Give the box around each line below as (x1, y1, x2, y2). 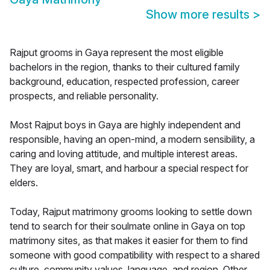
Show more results (146, 7, 253, 22)
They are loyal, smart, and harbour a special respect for (10, 162, 248, 175)
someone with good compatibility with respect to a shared (10, 249, 260, 262)
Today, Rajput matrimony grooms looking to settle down (10, 206, 252, 218)
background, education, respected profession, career (10, 75, 239, 88)
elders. (10, 177, 38, 189)
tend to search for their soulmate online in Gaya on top (10, 220, 245, 233)
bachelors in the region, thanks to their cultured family (10, 61, 240, 74)
